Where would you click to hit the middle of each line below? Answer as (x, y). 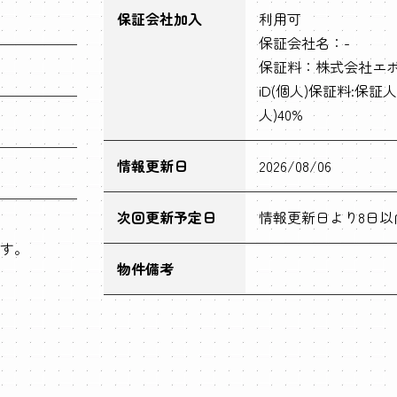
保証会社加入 (160, 19)
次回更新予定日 (167, 217)
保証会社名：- (304, 43)
